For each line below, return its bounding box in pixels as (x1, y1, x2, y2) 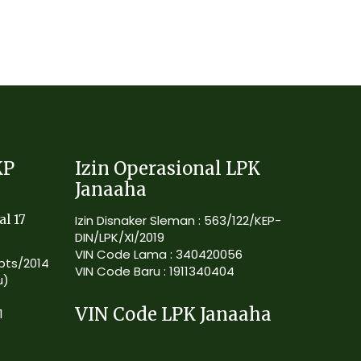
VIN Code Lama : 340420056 (75, 246, 243, 263)
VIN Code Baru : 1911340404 (75, 263, 235, 280)
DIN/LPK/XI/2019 (75, 229, 165, 246)
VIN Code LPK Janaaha (75, 303, 272, 326)
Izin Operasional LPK (75, 157, 261, 180)
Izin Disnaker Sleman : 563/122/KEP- (75, 212, 282, 229)
